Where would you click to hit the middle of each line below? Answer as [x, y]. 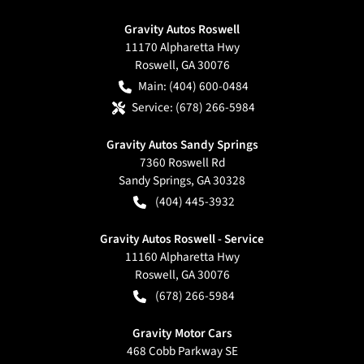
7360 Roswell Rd [182, 162]
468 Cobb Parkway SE [182, 351]
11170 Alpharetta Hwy [182, 47]
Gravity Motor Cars [182, 333]
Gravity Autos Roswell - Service [182, 238]
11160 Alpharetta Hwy [182, 256]
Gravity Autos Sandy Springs [182, 144]
